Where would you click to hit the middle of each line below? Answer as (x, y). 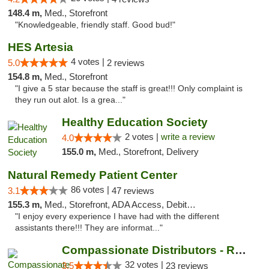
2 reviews (126, 63)
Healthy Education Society (134, 122)
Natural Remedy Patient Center (92, 175)
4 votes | (89, 62)
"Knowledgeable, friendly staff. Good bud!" (95, 25)
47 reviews (133, 191)
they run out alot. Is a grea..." (70, 100)
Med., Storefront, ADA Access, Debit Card (116, 204)
